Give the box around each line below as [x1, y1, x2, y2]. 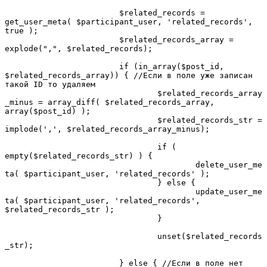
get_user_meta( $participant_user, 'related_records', [5, 17, 253, 26]
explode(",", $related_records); [5, 44, 153, 53]
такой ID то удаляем [5, 79, 95, 89]
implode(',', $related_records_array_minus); [5, 124, 210, 133]
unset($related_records [5, 231, 157, 241]
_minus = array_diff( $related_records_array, [5, 97, 215, 107]
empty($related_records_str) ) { [5, 151, 153, 160]
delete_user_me [5, 160, 195, 169]
